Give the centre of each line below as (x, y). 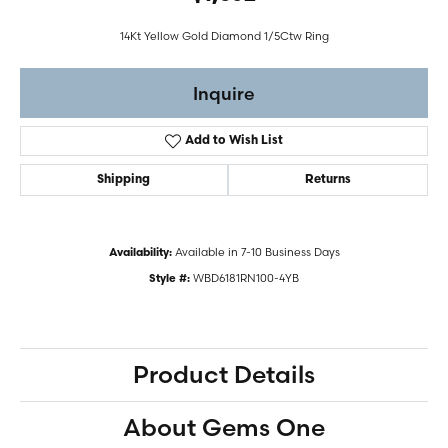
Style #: (169, 279)
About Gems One (224, 427)
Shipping (124, 180)
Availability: (140, 253)
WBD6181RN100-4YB (246, 278)
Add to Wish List (234, 141)
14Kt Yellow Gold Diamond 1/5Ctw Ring (224, 36)
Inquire (224, 93)
